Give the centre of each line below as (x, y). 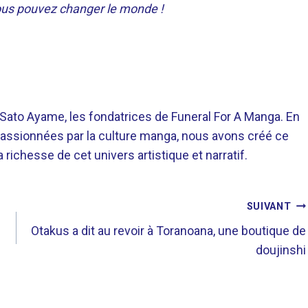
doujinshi (281, 250)
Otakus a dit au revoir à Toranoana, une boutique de (169, 231)
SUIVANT (269, 207)
